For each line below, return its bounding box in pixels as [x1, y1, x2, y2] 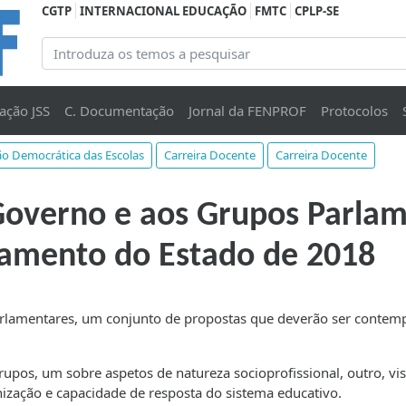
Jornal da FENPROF [188, 101, 306, 121]
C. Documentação [63, 101, 174, 121]
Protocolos [320, 101, 388, 121]
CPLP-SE [295, 3, 339, 19]
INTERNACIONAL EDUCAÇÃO [80, 3, 246, 19]
